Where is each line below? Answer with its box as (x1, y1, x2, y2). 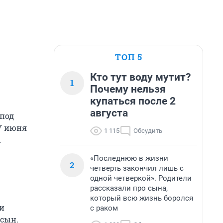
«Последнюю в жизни (90, 154, 168, 163)
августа (90, 107, 128, 119)
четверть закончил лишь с (90, 164, 184, 173)
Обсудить (133, 127, 162, 134)
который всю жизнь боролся (90, 194, 193, 203)
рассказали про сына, (90, 184, 168, 193)
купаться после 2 (90, 95, 176, 107)
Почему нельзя (90, 83, 166, 95)
